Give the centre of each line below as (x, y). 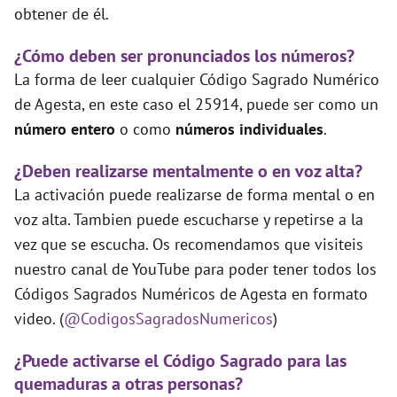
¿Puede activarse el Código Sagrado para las (180, 361)
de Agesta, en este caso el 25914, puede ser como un (196, 105)
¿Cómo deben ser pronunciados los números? (184, 56)
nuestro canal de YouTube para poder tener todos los (195, 269)
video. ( (39, 319)
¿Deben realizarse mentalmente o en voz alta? (188, 171)
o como (148, 129)
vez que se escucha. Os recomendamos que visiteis (189, 245)
